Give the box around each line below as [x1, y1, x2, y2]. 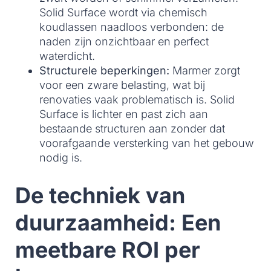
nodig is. [39, 151, 82, 164]
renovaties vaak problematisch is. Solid [39, 93, 235, 106]
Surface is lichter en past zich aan [39, 107, 208, 120]
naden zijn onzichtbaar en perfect [39, 34, 209, 48]
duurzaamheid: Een [15, 209, 221, 236]
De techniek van [15, 181, 185, 209]
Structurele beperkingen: [39, 64, 169, 77]
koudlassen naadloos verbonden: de [39, 20, 224, 33]
